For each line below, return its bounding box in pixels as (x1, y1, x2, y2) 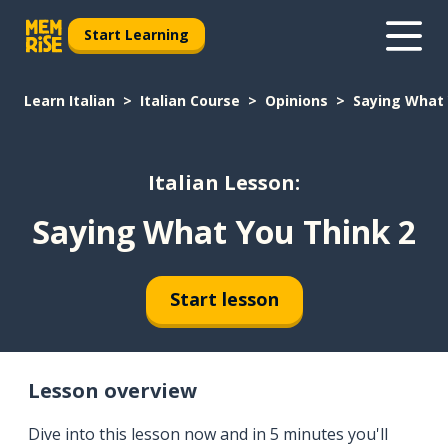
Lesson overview (28, 376, 197, 404)
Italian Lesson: (148, 169, 300, 197)
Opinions (265, 91, 328, 110)
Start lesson (169, 287, 279, 312)
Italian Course (140, 91, 240, 110)
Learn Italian (24, 91, 115, 110)
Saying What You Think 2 (32, 209, 416, 253)
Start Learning (84, 24, 189, 44)
